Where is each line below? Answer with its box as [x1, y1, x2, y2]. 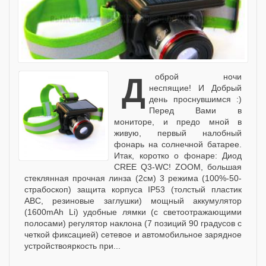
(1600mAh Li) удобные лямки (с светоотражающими [24, 207, 242, 217]
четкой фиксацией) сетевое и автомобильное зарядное [24, 229, 242, 239]
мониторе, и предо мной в [114, 116, 242, 126]
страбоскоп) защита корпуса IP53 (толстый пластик [24, 184, 242, 194]
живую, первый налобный [114, 128, 242, 138]
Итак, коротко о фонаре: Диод [114, 150, 242, 160]
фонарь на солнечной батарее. [114, 139, 242, 149]
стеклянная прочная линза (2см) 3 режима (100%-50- [24, 173, 242, 183]
